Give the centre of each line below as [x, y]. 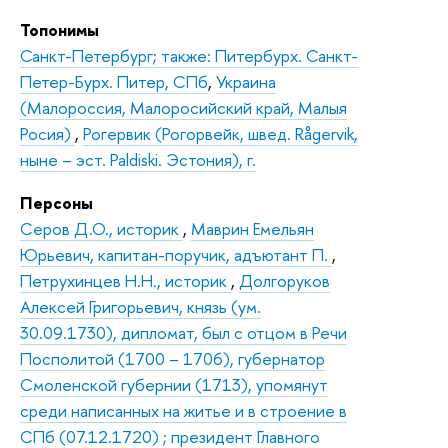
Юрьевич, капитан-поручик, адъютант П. [176, 254]
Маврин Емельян [252, 228]
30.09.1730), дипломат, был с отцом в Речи [183, 332]
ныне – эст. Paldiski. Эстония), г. [138, 159]
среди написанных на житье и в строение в [183, 410]
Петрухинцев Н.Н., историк [125, 280]
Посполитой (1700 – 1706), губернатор [172, 358]
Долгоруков [284, 280]
